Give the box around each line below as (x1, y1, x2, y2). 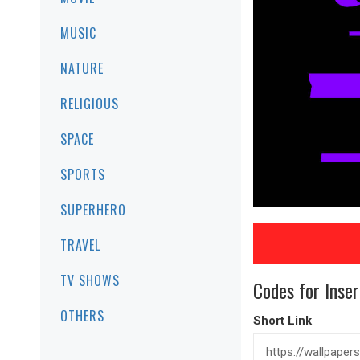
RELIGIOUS (60, 94, 119, 113)
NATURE (60, 59, 104, 78)
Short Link (253, 313, 312, 329)
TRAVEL (60, 235, 100, 255)
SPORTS (60, 165, 105, 184)
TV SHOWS (60, 271, 120, 290)
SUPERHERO (60, 200, 126, 219)
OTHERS (60, 306, 104, 325)
